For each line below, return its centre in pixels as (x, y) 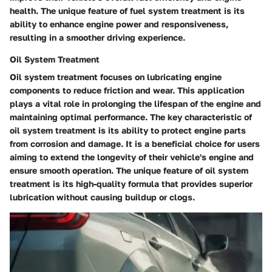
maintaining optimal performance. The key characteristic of (131, 117)
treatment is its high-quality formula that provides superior (131, 183)
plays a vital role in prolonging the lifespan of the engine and (135, 103)
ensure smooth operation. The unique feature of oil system (129, 170)
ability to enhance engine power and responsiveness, (119, 24)
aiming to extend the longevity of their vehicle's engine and (132, 157)
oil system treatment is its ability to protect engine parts (128, 130)
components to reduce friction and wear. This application (127, 90)
